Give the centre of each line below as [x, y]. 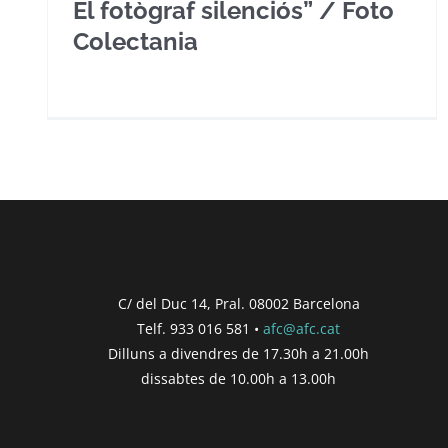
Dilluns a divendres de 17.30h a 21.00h [239, 353]
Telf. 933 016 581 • [200, 328]
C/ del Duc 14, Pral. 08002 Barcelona [238, 303]
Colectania [135, 41]
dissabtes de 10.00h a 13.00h [239, 378]
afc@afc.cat [302, 328]
